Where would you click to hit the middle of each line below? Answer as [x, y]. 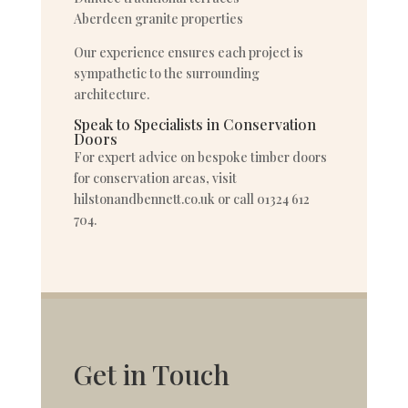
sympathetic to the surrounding [166, 73]
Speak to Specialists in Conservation [194, 124]
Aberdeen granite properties [158, 19]
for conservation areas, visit [155, 178]
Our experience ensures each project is [188, 52]
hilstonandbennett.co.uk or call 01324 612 [191, 199]
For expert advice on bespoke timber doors [200, 157]
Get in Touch [151, 374]
